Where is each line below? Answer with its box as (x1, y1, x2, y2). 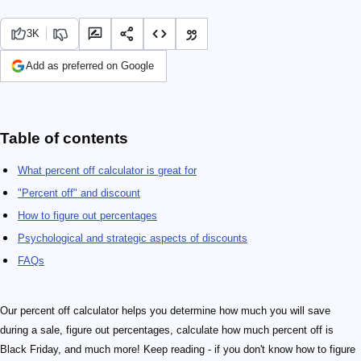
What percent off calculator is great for (18, 164, 197, 176)
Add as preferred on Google (26, 60, 154, 72)
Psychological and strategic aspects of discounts (18, 232, 247, 244)
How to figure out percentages (18, 210, 157, 222)
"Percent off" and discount (18, 187, 140, 199)
